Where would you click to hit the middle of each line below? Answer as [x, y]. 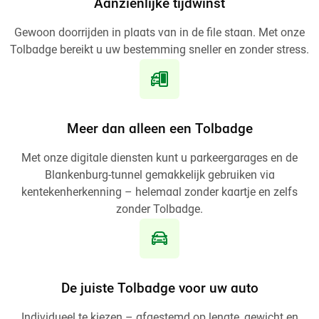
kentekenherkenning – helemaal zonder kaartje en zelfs [159, 193]
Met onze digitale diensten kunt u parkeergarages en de [159, 159]
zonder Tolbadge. [159, 210]
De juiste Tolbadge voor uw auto [159, 290]
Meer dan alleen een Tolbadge [159, 130]
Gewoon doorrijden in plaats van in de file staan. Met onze [159, 33]
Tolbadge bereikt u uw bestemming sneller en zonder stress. [159, 50]
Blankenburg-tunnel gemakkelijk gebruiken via [159, 176]
